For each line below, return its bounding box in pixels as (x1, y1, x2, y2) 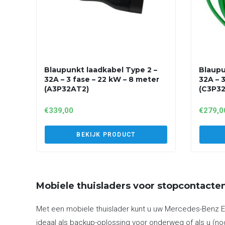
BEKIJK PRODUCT (76, 131, 136, 138)
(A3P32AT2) (44, 84, 89, 93)
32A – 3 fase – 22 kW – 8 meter (44, 75, 159, 84)
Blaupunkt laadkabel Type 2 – (44, 65, 157, 74)
